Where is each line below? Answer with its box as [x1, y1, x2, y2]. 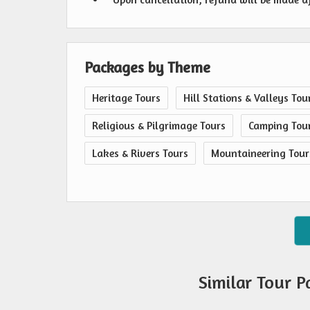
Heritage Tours [92, 91, 161, 104]
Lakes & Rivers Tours [92, 147, 188, 160]
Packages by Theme [84, 58, 210, 76]
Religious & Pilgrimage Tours [92, 119, 226, 132]
